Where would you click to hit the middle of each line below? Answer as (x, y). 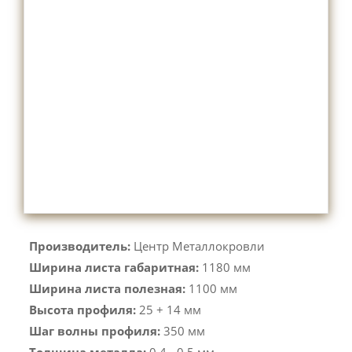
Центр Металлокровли (199, 246)
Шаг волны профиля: (95, 331)
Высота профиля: (82, 310)
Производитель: (80, 246)
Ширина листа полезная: (107, 288)
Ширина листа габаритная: (114, 267)
